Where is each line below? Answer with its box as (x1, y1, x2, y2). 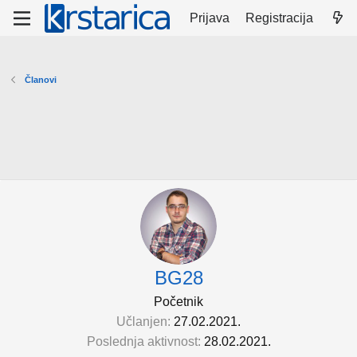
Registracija (245, 10, 314, 25)
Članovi (24, 75, 57, 84)
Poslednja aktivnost (86, 335, 198, 348)
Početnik (154, 295, 203, 308)
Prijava (190, 10, 230, 25)
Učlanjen (116, 315, 167, 328)
